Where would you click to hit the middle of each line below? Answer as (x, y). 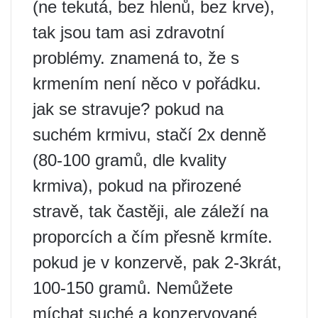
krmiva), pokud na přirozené (137, 185)
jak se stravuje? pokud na (128, 109)
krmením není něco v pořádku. (147, 83)
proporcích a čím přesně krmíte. (153, 236)
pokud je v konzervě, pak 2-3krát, (157, 262)
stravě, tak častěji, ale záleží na (150, 211)
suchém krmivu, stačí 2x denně (149, 134)
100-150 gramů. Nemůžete (133, 287)
